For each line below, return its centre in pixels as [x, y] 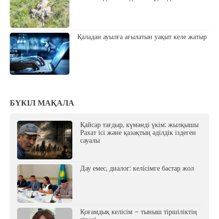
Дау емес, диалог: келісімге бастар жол [137, 168]
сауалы [90, 140]
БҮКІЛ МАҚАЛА [42, 102]
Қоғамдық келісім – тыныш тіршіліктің [139, 212]
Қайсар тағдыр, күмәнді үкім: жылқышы [140, 124]
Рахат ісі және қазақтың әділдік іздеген [138, 132]
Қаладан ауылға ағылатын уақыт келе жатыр [142, 36]
